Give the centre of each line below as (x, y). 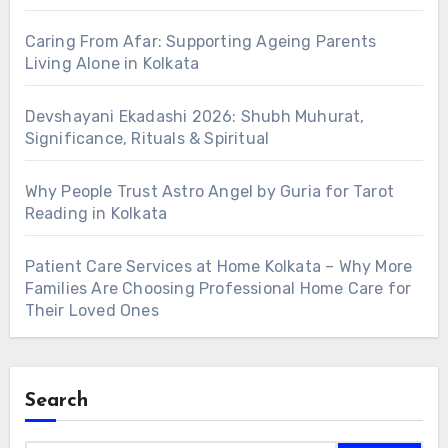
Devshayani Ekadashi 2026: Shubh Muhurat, (194, 117)
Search (56, 401)
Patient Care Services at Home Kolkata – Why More (218, 267)
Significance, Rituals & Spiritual (147, 139)
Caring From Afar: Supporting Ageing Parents (200, 42)
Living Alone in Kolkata (112, 64)
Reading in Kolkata (96, 214)
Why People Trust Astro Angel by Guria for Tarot (209, 192)
